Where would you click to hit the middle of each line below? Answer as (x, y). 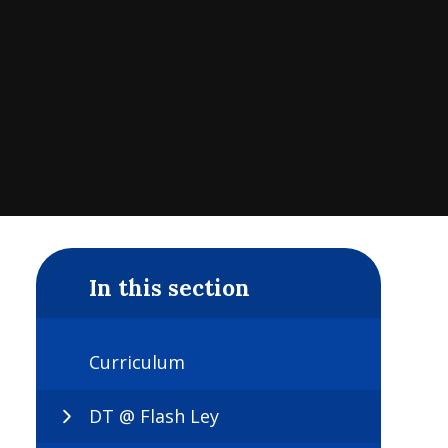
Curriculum (137, 362)
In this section (169, 287)
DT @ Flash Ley (154, 415)
